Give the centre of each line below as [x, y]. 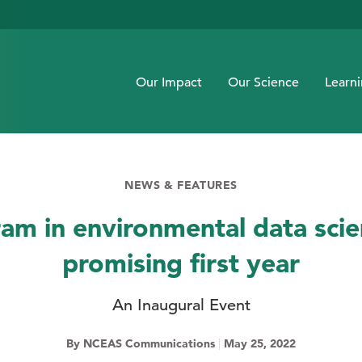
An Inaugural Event [181, 305]
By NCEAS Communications [142, 343]
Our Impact [169, 82]
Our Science [263, 82]
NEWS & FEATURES [181, 185]
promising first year [181, 262]
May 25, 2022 [258, 343]
